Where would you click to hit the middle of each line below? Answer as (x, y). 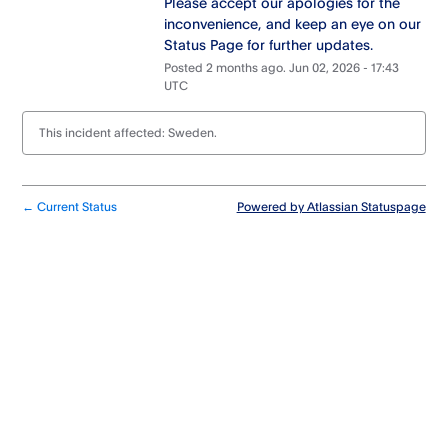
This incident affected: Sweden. (128, 133)
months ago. (250, 68)
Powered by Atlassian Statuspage (331, 207)
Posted (184, 68)
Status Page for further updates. (268, 45)
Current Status (76, 207)
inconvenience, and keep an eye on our (292, 24)
